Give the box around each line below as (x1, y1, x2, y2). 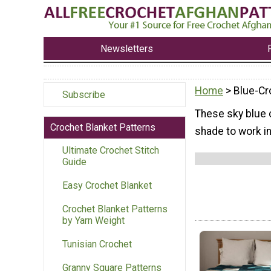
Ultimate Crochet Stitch (62, 145, 159, 157)
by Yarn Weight (62, 215, 125, 227)
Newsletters (100, 42, 154, 54)
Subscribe (62, 89, 105, 101)
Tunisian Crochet (62, 238, 132, 250)
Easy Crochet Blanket (62, 180, 152, 192)
